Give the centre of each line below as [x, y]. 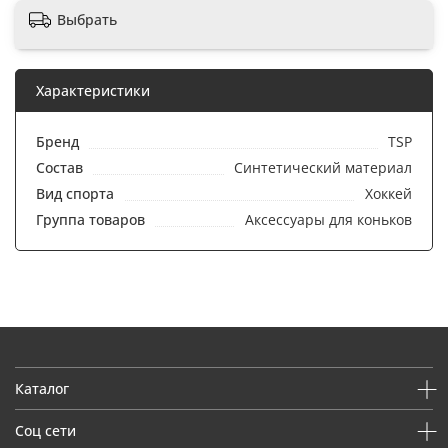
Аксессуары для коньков [328, 219]
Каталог [42, 388]
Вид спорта [75, 193]
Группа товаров [90, 219]
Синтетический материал [323, 167]
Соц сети [45, 430]
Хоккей [388, 193]
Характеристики [93, 90]
